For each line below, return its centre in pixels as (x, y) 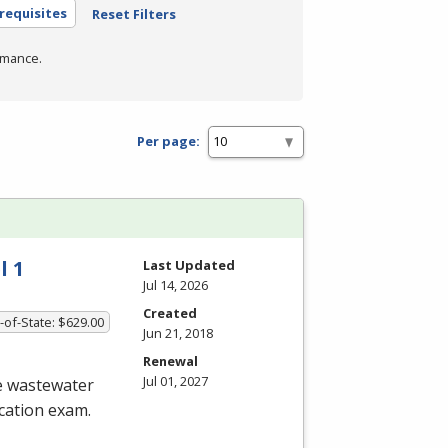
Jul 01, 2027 (175, 380)
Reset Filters (133, 13)
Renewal (170, 360)
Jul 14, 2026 (175, 284)
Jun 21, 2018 (178, 332)
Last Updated (189, 264)
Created (170, 312)
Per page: (168, 141)
